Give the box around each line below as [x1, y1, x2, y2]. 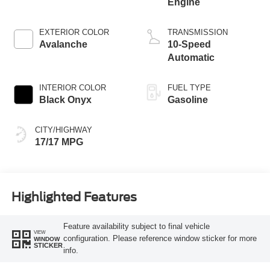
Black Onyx [39, 94, 92, 105]
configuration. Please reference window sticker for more [63, 234, 257, 243]
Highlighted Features [11, 190, 137, 205]
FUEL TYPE [168, 83, 211, 92]
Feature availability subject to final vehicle [63, 222, 210, 231]
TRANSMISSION [168, 27, 228, 37]
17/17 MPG [34, 136, 83, 147]
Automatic [168, 52, 215, 63]
